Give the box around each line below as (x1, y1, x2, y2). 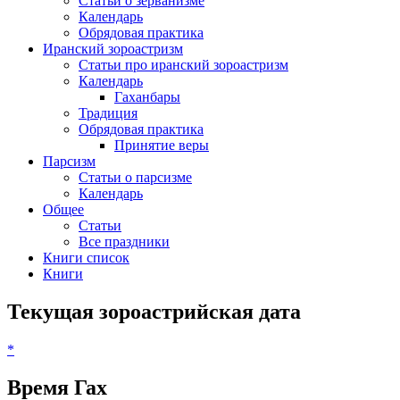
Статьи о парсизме (79, 169, 192, 185)
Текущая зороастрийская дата (7, 299, 301, 323)
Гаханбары (114, 88, 180, 104)
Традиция (79, 104, 137, 121)
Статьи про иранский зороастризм (79, 56, 288, 72)
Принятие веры (114, 137, 209, 153)
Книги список (43, 249, 129, 265)
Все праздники (79, 233, 170, 249)
